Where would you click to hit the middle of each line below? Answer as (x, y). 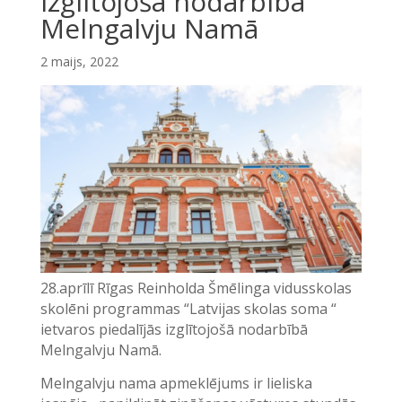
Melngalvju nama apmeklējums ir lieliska (176, 384)
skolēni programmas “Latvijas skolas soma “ (188, 309)
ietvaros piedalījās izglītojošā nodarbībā (174, 330)
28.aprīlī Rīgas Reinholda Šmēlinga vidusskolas (196, 288)
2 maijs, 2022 (79, 61)
